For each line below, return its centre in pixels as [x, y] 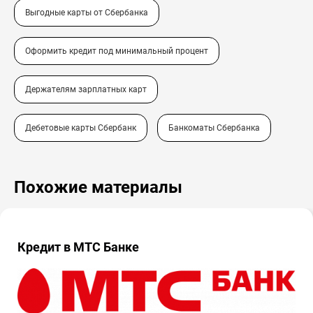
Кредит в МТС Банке [78, 247]
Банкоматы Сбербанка [214, 128]
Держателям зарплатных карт [86, 89]
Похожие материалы [98, 187]
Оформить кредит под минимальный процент [117, 51]
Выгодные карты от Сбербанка [87, 12]
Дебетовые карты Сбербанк [81, 128]
